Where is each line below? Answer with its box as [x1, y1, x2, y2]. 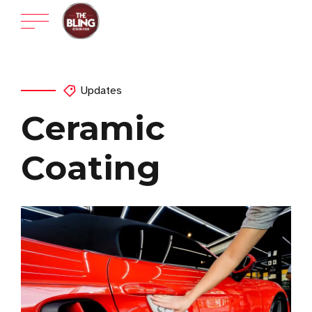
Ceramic [21, 108, 165, 148]
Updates [80, 84, 122, 97]
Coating [21, 148, 161, 188]
